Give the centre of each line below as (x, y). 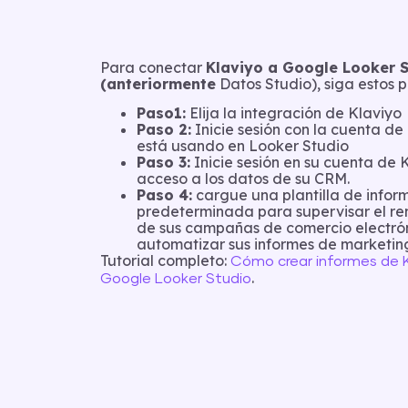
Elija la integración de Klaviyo (294, 113)
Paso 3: (163, 163)
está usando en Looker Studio (243, 146)
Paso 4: (164, 195)
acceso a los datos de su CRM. (243, 179)
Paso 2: (164, 130)
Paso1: (161, 113)
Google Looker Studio (176, 279)
